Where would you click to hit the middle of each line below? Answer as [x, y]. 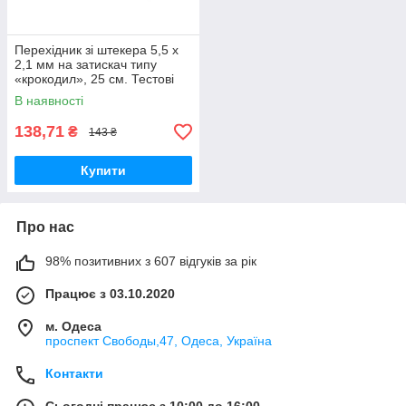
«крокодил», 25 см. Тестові [94, 79]
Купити [103, 171]
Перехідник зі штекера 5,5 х [97, 50]
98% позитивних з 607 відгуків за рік [151, 261]
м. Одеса [73, 327]
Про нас [45, 227]
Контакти [74, 374]
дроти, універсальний [78, 94]
